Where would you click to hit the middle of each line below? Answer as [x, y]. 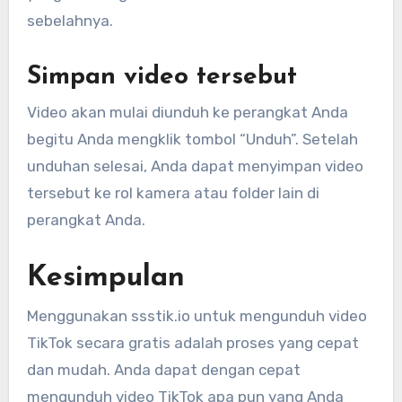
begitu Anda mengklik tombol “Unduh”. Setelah [192, 140]
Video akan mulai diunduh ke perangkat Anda [187, 113]
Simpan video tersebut [162, 77]
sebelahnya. [70, 20]
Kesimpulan [105, 279]
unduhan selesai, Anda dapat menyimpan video [195, 166]
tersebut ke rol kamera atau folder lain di [173, 193]
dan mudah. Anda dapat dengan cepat [163, 370]
